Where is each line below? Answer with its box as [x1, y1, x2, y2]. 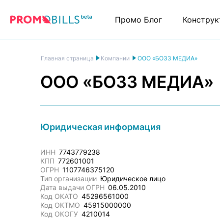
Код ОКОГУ [40, 210, 78, 218]
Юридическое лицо [100, 174, 165, 183]
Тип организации [40, 174, 97, 183]
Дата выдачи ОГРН [40, 183, 105, 192]
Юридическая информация [40, 121, 161, 132]
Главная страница [41, 55, 94, 62]
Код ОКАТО [40, 192, 78, 200]
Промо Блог [114, 14, 162, 25]
